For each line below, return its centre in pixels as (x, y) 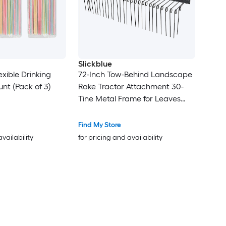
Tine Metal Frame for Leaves (129, 99)
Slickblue (95, 64)
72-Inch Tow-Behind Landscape (135, 75)
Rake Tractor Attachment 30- (131, 87)
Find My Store (99, 125)
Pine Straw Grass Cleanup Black (136, 111)
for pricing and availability (120, 138)
